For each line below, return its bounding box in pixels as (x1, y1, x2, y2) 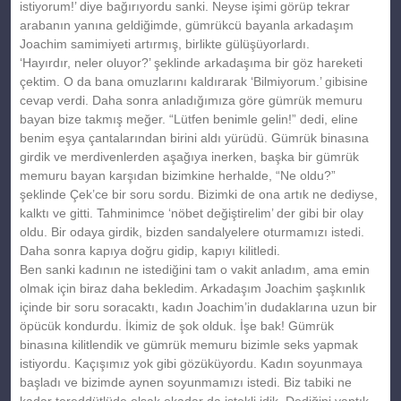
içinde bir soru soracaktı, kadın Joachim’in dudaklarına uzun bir (20, 299, 377, 314)
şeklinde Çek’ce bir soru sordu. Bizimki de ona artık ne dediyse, (20, 186, 378, 201)
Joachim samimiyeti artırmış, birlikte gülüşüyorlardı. (20, 36, 310, 51)
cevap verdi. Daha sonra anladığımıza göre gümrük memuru (20, 92, 363, 107)
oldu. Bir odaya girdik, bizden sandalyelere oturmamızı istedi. (20, 224, 364, 239)
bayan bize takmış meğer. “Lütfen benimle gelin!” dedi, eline (20, 111, 358, 126)
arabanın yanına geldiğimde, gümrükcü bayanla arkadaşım (20, 17, 354, 32)
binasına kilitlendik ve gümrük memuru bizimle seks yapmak (20, 337, 358, 352)
